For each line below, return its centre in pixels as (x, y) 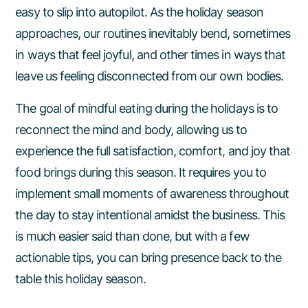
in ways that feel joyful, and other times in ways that (151, 55)
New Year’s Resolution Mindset (147, 99)
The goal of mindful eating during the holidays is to (146, 108)
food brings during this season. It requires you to (141, 172)
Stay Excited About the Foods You (156, 40)
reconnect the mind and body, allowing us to (131, 130)
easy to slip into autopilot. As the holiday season (139, 12)
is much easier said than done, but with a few (132, 236)
